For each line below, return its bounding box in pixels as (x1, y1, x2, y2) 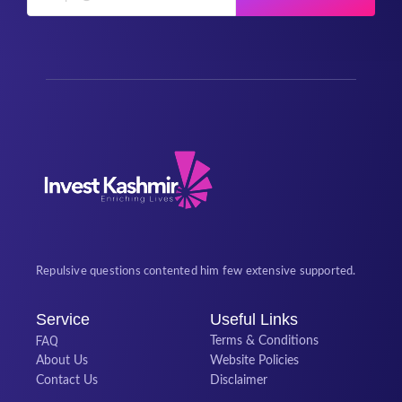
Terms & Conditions (210, 334, 319, 347)
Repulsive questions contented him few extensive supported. (36, 266, 356, 278)
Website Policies (210, 354, 299, 367)
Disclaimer (210, 373, 267, 387)
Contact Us (36, 373, 98, 387)
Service (36, 310, 90, 328)
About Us (36, 354, 88, 367)
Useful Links (210, 310, 298, 328)
